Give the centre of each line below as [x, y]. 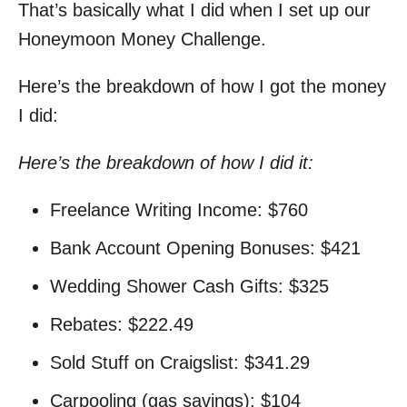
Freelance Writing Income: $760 [179, 209]
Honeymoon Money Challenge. [142, 39]
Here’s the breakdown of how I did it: [169, 162]
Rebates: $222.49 [122, 324]
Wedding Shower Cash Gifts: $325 [189, 286]
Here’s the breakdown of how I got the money [202, 86]
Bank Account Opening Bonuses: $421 [205, 248]
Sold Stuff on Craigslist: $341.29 [180, 362]
